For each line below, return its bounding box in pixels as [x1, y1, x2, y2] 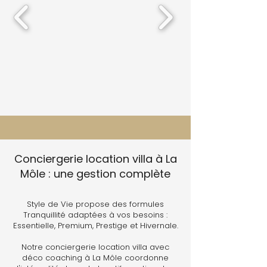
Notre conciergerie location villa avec [21, 241, 169, 253]
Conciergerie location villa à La [14, 151, 177, 166]
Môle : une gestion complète [20, 166, 170, 181]
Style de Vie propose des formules [27, 198, 164, 210]
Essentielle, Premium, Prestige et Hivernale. [13, 220, 178, 231]
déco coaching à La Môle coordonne [22, 252, 169, 263]
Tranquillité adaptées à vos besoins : [23, 209, 167, 221]
